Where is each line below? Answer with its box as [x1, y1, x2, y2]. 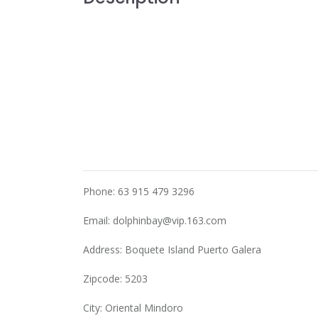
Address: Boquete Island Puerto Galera [83, 243, 261, 256]
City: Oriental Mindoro [83, 301, 183, 314]
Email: [83, 214, 113, 227]
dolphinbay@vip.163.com [113, 214, 226, 227]
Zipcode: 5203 [83, 272, 148, 285]
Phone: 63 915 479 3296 [83, 185, 194, 198]
